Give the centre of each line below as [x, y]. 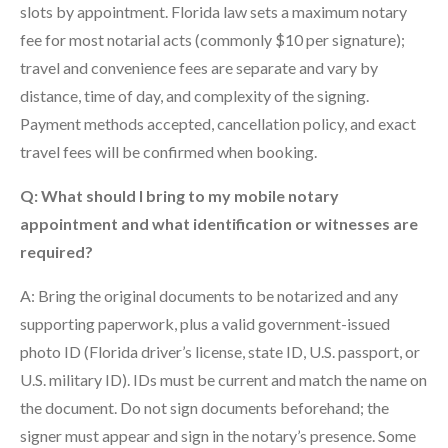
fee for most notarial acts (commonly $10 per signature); [212, 39]
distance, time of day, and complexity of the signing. [194, 95]
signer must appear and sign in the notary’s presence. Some [218, 435]
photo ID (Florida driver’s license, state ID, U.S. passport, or [220, 351]
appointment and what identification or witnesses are [219, 223]
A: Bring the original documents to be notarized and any [209, 295]
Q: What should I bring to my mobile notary [179, 195]
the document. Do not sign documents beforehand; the [204, 407]
